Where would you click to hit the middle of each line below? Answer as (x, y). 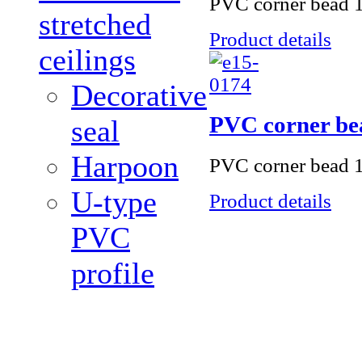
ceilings (87, 60)
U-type (114, 202)
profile (113, 273)
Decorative (139, 95)
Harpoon (125, 166)
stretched (95, 24)
